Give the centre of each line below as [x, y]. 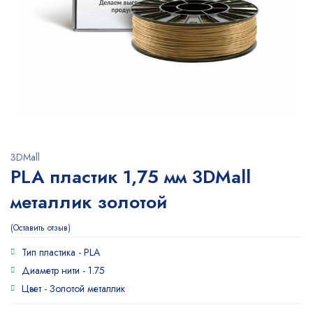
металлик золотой [89, 202]
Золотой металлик [87, 289]
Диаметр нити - [55, 270]
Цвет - [36, 289]
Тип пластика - [53, 252]
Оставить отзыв [41, 228]
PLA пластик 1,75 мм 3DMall [131, 177]
